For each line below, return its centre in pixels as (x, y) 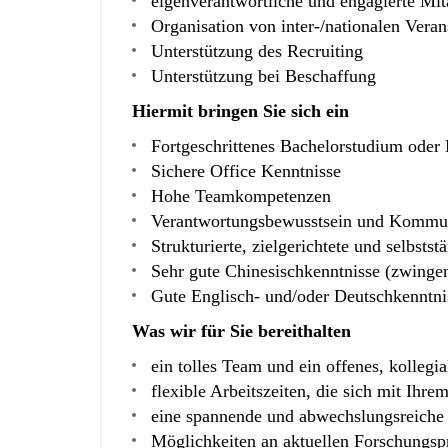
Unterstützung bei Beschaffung (263, 76)
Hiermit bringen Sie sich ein (240, 111)
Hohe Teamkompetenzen (241, 196)
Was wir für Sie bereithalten (241, 331)
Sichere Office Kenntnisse (246, 171)
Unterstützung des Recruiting (257, 51)
